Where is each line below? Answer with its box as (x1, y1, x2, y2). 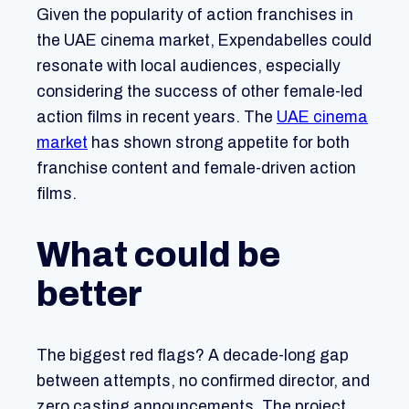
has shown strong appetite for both (88, 133, 350, 152)
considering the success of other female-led (37, 82, 362, 100)
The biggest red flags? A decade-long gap (37, 346, 349, 364)
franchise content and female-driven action (37, 159, 356, 177)
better (37, 276, 142, 314)
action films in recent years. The (37, 108, 277, 126)
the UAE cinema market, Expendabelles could (37, 31, 372, 49)
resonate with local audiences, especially (37, 57, 341, 75)
